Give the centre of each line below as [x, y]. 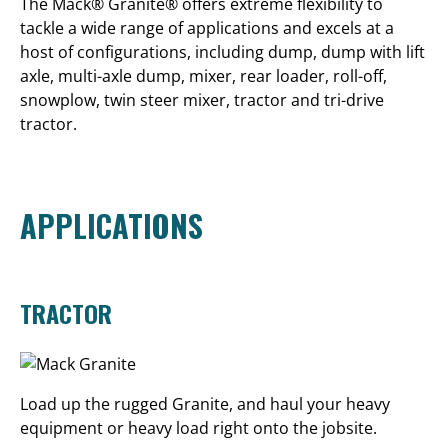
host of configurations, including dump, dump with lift [222, 51]
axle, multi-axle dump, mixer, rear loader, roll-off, [203, 75]
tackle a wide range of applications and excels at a [207, 27]
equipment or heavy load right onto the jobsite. [198, 428]
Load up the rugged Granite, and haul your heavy [205, 404]
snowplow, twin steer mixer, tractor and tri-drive [202, 99]
